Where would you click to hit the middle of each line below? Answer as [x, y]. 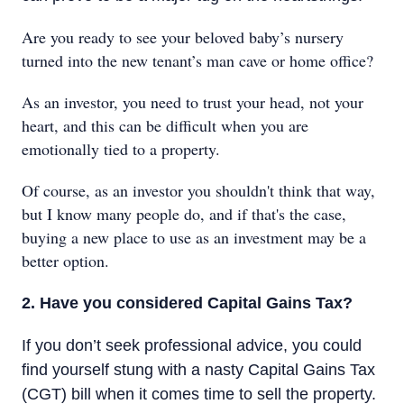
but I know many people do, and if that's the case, [184, 214]
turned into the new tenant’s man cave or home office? [197, 60]
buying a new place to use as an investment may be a [194, 237]
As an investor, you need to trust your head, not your [193, 102]
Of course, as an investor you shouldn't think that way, [198, 190]
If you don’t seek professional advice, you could [192, 345]
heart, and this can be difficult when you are [165, 125]
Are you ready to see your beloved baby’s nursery [183, 37]
